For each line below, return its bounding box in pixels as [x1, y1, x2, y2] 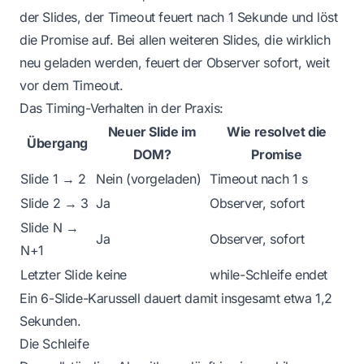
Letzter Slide [20, 266, 93, 283]
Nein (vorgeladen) [96, 170, 201, 187]
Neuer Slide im [107, 123, 197, 140]
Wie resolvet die [227, 123, 327, 140]
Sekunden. [19, 312, 81, 329]
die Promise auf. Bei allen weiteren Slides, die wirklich [19, 31, 331, 48]
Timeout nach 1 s [210, 170, 308, 187]
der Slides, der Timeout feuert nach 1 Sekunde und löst [19, 8, 338, 25]
